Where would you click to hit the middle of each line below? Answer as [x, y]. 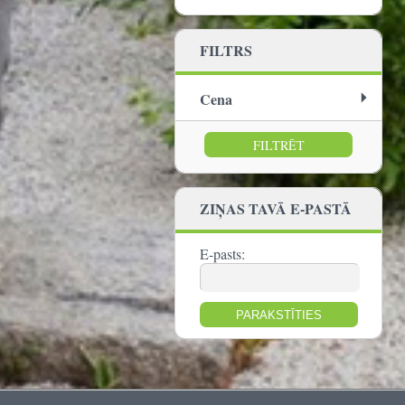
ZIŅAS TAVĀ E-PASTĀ [276, 208]
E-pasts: [222, 254]
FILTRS [226, 50]
